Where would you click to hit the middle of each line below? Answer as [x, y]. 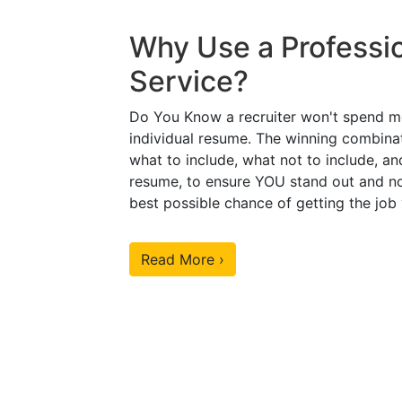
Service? [189, 81]
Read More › [183, 259]
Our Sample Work [201, 293]
